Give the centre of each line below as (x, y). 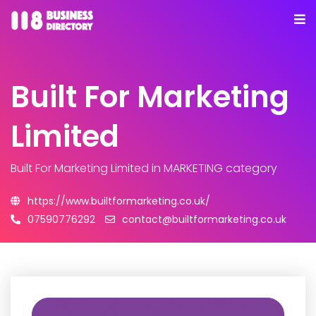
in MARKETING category (213, 168)
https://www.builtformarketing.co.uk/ (119, 201)
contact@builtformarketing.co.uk (204, 219)
